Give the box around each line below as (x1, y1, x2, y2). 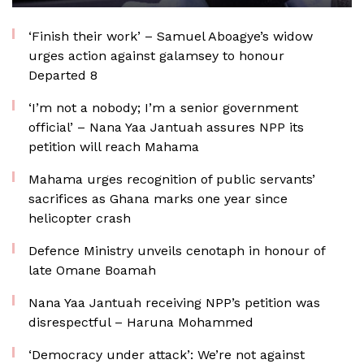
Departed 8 (28, 67, 97, 83)
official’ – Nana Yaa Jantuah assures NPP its (28, 119, 304, 135)
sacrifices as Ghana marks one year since (28, 191, 288, 206)
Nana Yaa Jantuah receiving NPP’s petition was (28, 295, 320, 310)
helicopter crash (28, 210, 131, 226)
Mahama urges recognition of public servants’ (28, 171, 315, 187)
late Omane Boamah (28, 262, 156, 278)
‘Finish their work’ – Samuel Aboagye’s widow (28, 28, 313, 44)
